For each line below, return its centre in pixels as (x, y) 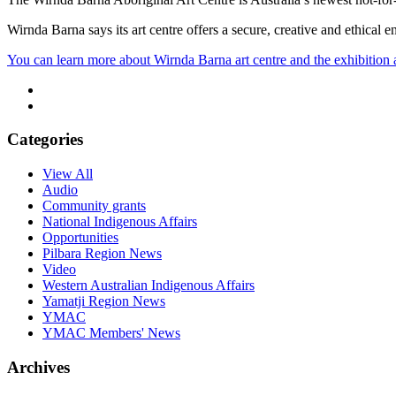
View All (68, 174)
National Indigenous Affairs (120, 222)
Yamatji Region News (104, 301)
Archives (38, 367)
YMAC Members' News (111, 333)
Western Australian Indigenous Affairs (148, 286)
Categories (45, 140)
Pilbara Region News (102, 254)
